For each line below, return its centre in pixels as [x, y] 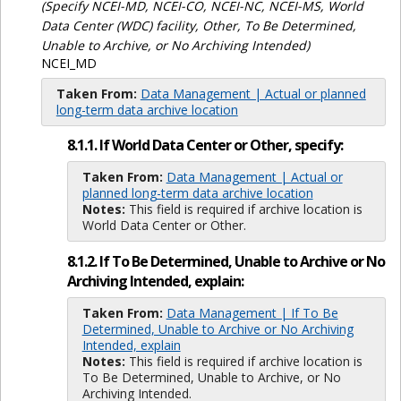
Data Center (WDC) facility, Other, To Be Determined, [198, 26]
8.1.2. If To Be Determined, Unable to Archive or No [226, 261]
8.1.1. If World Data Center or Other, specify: [205, 145]
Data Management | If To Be [252, 312]
